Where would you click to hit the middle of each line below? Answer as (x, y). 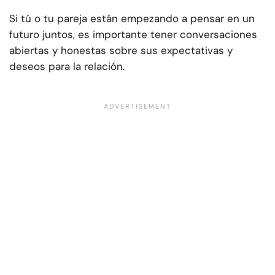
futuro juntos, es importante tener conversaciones (133, 35)
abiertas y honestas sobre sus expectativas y (121, 51)
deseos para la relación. (67, 67)
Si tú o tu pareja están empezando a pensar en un (132, 19)
